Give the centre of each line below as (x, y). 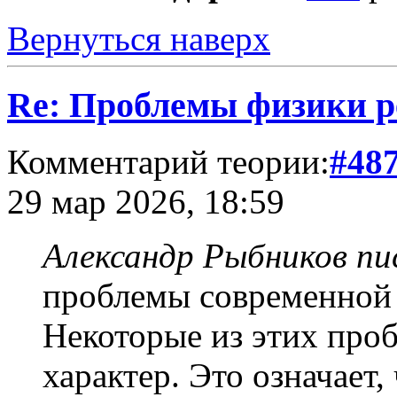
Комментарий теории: (168, 162)
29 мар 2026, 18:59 (146, 202)
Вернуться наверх (139, 39)
